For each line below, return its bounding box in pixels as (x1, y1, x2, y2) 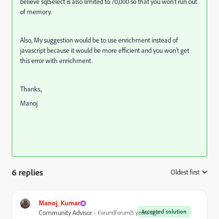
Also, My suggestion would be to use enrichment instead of (20, 36, 178, 44)
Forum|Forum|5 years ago (98, 209, 159, 216)
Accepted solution (141, 208, 187, 215)
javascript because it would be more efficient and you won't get (20, 46, 189, 55)
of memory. (20, 7, 51, 16)
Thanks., (20, 85, 42, 93)
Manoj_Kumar (39, 198, 80, 207)
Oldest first (171, 168, 199, 176)
